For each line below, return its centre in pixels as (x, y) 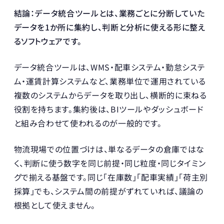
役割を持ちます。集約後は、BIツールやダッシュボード (109, 109)
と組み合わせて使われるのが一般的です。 (88, 123)
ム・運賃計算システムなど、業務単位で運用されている (110, 81)
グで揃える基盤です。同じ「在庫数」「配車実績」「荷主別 (111, 177)
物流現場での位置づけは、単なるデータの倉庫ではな (109, 149)
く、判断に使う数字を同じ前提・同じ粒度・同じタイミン (110, 163)
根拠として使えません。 (54, 205)
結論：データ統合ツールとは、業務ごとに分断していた (109, 13)
